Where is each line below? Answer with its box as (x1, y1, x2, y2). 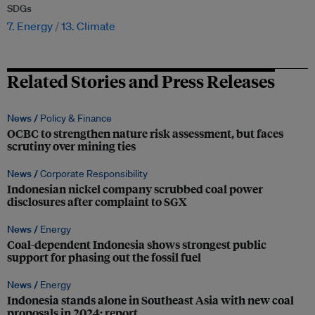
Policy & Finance (40, 112, 112, 125)
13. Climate (61, 19, 115, 34)
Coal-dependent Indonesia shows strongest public (7, 236, 266, 253)
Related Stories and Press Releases (7, 70, 275, 93)
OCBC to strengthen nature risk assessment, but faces (7, 125, 283, 142)
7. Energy (7, 19, 53, 34)
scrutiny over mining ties (7, 138, 136, 155)
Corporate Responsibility (40, 167, 148, 181)
